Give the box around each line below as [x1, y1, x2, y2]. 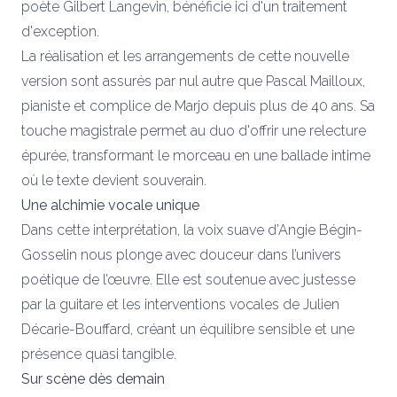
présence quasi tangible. [21, 345, 176, 362]
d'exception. [21, 22, 99, 40]
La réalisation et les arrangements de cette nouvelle [21, 47, 349, 65]
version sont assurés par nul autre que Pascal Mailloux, [21, 72, 365, 90]
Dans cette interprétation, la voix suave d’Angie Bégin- [21, 221, 362, 238]
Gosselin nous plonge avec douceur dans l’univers [21, 245, 341, 263]
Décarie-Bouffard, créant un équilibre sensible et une [21, 320, 354, 338]
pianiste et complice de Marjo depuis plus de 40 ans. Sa [21, 97, 375, 114]
